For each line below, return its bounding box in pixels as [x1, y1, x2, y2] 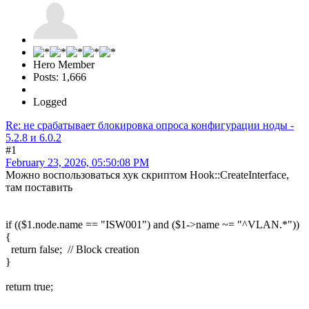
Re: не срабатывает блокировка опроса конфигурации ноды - [6, 119, 294, 131]
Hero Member [33, 58, 94, 70]
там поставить [6, 181, 72, 193]
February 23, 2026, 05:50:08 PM [6, 156, 149, 168]
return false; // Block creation [6, 243, 139, 255]
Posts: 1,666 [33, 70, 86, 83]
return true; [6, 280, 53, 292]
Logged [33, 95, 67, 108]
